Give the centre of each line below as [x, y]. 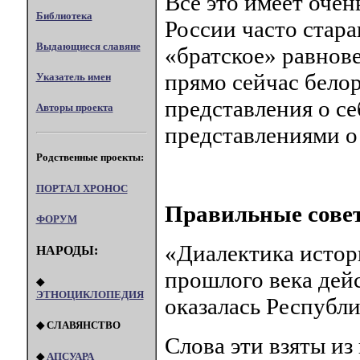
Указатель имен [73, 76]
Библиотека [64, 15]
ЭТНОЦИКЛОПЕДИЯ [90, 295]
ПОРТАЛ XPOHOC [82, 188]
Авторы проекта [74, 108]
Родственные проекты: [90, 157]
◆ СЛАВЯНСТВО [78, 325]
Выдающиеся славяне [88, 46]
